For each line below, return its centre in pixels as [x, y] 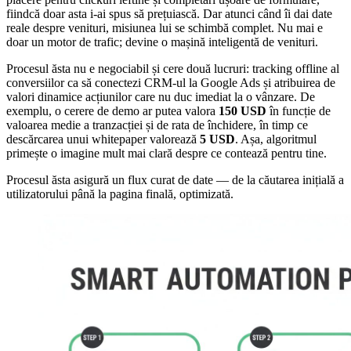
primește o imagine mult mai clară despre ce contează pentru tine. [166, 154]
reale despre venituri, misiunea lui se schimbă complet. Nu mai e [165, 28]
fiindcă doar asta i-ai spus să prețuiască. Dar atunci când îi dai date [169, 14]
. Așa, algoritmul [276, 139]
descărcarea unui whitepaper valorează [103, 139]
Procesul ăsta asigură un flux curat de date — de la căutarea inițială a [175, 180]
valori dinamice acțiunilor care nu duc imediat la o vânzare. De [161, 97]
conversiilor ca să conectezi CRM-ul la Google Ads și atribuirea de [171, 83]
